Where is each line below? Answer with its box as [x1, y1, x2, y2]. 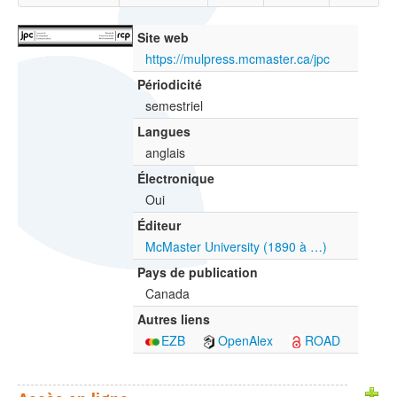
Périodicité [137, 75, 202, 94]
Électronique [137, 169, 214, 188]
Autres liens [137, 310, 210, 329]
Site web [137, 28, 189, 47]
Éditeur [137, 216, 181, 235]
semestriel [145, 97, 203, 115]
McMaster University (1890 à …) [145, 237, 327, 256]
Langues [137, 122, 191, 141]
